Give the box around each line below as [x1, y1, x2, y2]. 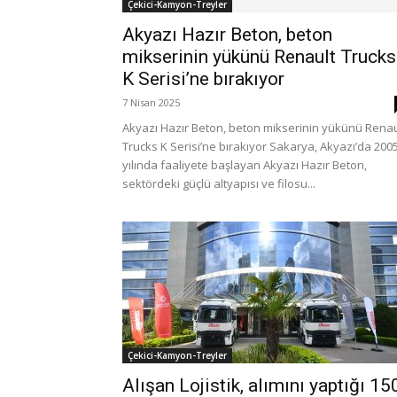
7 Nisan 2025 [122, 96, 180, 109]
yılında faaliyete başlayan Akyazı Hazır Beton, [122, 157, 367, 173]
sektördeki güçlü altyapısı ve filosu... [122, 175, 315, 191]
